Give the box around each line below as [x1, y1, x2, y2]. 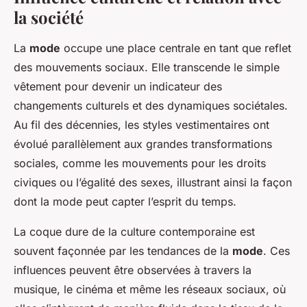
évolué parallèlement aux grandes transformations [14, 136, 272, 151]
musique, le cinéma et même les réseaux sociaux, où [14, 282, 286, 296]
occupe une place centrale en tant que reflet [60, 40, 291, 55]
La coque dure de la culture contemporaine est [14, 224, 255, 238]
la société [14, 5, 84, 28]
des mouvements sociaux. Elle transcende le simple [14, 60, 280, 74]
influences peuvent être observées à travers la [14, 262, 251, 277]
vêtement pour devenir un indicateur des [14, 79, 222, 93]
